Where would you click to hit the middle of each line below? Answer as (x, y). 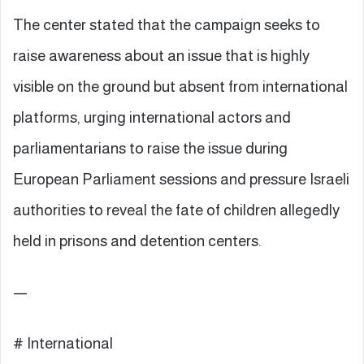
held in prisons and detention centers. (137, 240)
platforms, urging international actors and (152, 117)
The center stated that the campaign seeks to (167, 24)
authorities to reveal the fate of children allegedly (176, 210)
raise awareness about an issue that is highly (161, 55)
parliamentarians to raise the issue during (150, 148)
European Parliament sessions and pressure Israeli (181, 179)
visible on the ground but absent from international (180, 86)
